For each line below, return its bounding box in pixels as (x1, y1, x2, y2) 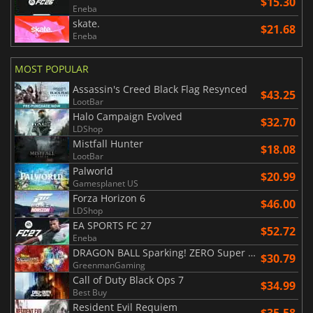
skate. (73, 16, 100, 30)
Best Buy (73, 286, 107, 298)
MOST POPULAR (15, 61, 89, 75)
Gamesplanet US (73, 177, 138, 189)
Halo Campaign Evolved (73, 109, 182, 123)
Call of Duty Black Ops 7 (73, 272, 184, 286)
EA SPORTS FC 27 (73, 218, 152, 232)
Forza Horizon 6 (73, 191, 145, 205)
